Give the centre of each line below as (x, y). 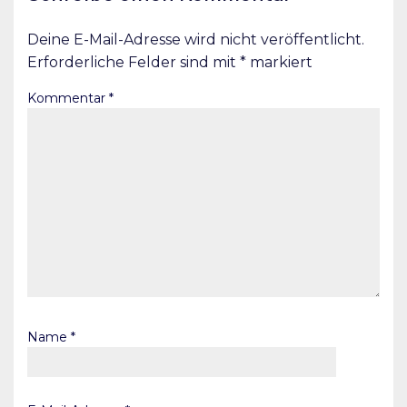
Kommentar (68, 99)
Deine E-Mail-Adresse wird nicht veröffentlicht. (196, 40)
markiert (279, 63)
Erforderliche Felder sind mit (134, 63)
